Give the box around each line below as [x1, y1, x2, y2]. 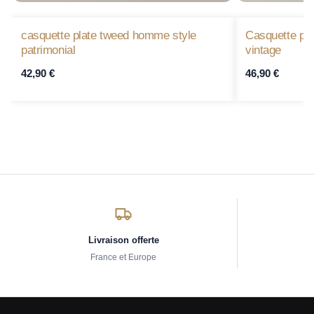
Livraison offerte [88, 234, 159, 245]
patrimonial [21, 43, 76, 57]
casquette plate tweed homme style [21, 29, 196, 42]
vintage [245, 43, 282, 57]
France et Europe [90, 252, 157, 262]
